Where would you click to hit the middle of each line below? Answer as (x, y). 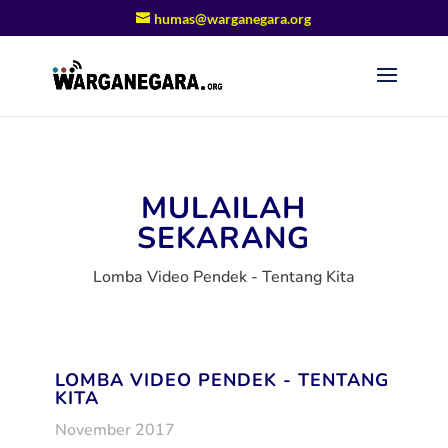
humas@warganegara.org (233, 18)
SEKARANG (224, 238)
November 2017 (114, 430)
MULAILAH (224, 208)
